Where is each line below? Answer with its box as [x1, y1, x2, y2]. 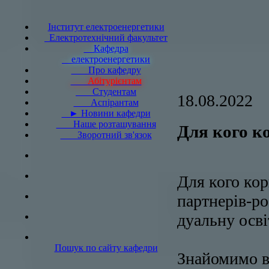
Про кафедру [71, 65, 141, 76]
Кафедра [83, 43, 128, 54]
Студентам [76, 86, 136, 97]
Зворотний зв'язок [60, 130, 152, 141]
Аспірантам [73, 97, 139, 108]
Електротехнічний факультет [44, 32, 168, 43]
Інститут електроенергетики [47, 22, 165, 32]
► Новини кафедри [61, 108, 151, 119]
